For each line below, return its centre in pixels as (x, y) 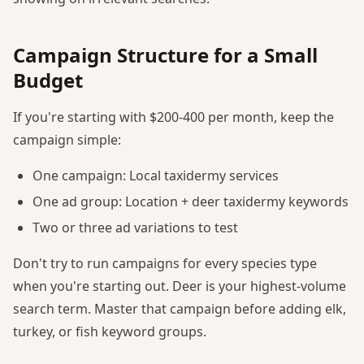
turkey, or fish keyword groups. (110, 331)
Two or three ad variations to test (135, 227)
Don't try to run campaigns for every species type (165, 263)
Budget (48, 80)
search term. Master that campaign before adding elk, (180, 308)
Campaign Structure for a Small (165, 54)
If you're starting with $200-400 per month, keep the (173, 117)
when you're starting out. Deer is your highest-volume (180, 286)
